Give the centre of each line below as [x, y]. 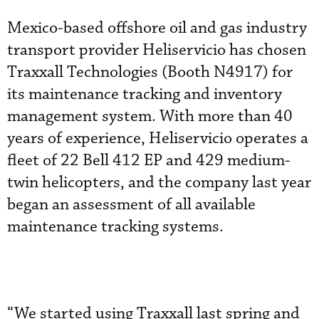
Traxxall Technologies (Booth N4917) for [150, 72]
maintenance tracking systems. [115, 226]
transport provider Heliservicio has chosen [157, 50]
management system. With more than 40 [150, 116]
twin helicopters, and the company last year [159, 182]
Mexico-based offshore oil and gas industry [157, 28]
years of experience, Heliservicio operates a [158, 138]
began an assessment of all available [131, 204]
